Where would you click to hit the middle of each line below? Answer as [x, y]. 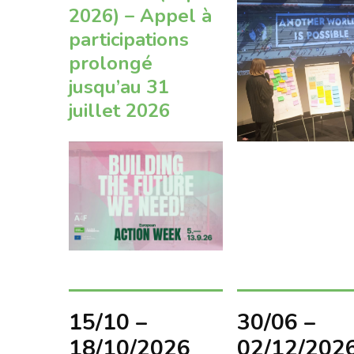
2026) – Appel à [140, 16]
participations [129, 40]
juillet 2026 [119, 111]
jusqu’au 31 [119, 87]
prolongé [111, 64]
